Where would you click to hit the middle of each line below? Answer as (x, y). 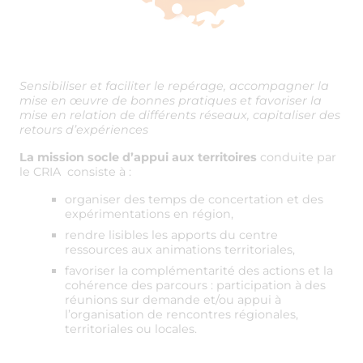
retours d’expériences (84, 130)
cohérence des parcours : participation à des (195, 286)
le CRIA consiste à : (75, 172)
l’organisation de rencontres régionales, (181, 315)
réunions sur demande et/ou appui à (173, 300)
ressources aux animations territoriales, (180, 250)
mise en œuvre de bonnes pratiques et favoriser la (171, 101)
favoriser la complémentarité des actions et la (199, 271)
